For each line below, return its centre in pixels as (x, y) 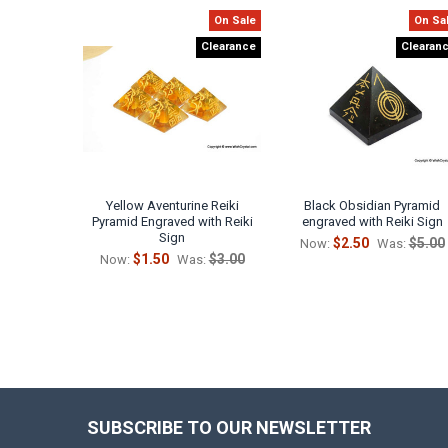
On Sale (235, 20)
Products (121, 58)
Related (115, 38)
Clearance (229, 47)
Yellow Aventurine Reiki (172, 206)
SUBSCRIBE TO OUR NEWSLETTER (228, 427)
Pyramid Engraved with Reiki (172, 222)
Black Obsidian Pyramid (372, 206)
